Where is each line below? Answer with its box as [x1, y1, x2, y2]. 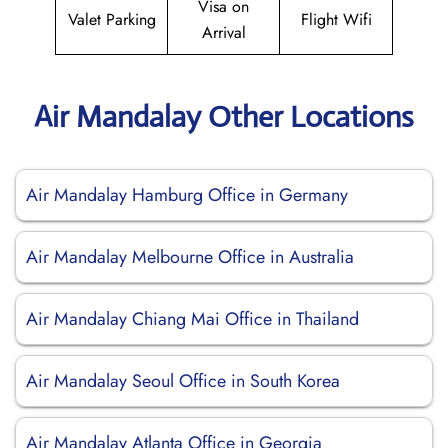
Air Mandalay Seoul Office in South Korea [26, 368, 340, 394]
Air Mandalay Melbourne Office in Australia [26, 244, 354, 270]
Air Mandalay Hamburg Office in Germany [26, 182, 348, 208]
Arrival [201, 21, 246, 44]
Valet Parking [67, 8, 156, 31]
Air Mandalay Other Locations [34, 98, 414, 135]
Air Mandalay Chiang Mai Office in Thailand [26, 306, 359, 332]
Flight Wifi [300, 8, 372, 31]
